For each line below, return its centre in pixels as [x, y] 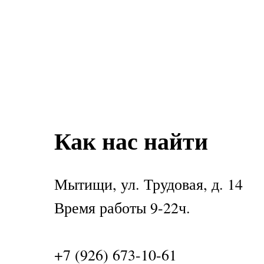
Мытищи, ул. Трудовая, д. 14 [148, 184]
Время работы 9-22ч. [122, 207]
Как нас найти [131, 141]
